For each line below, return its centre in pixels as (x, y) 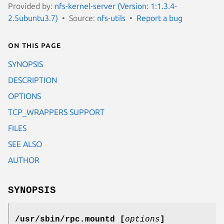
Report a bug (159, 18)
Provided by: (31, 6)
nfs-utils (111, 18)
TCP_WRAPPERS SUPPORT (56, 112)
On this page (34, 45)
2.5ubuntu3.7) (33, 18)
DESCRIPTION (32, 80)
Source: (83, 18)
